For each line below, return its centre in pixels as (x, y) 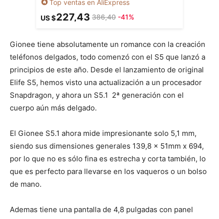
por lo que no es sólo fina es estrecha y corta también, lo (108, 159)
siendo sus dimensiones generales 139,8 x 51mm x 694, (107, 146)
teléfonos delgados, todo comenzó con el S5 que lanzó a (108, 57)
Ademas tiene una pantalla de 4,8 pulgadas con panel (101, 210)
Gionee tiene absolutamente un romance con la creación (108, 44)
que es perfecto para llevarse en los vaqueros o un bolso (108, 172)
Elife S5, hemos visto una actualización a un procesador (106, 83)
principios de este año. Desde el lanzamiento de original (107, 70)
